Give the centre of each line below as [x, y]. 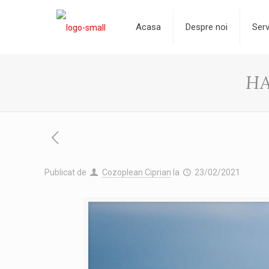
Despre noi [207, 27]
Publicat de [67, 172]
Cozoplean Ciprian [136, 172]
